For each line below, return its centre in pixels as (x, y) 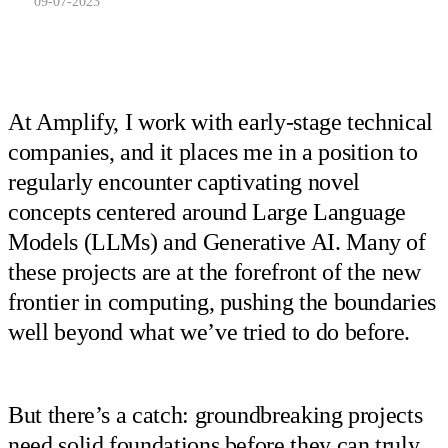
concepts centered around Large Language (207, 212)
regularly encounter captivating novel (184, 182)
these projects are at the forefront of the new (214, 272)
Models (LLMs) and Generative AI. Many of (217, 242)
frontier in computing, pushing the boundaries (222, 302)
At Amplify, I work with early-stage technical (220, 122)
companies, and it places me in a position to (213, 152)
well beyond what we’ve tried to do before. (209, 332)
